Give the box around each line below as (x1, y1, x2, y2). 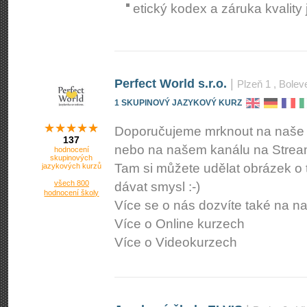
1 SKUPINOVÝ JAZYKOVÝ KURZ (114, 97, 242, 108)
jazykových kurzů (42, 162, 101, 170)
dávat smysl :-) (114, 180, 200, 194)
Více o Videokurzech (114, 235, 237, 249)
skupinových (50, 153, 93, 162)
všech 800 (54, 179, 89, 187)
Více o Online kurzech (114, 217, 245, 231)
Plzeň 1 (237, 78, 271, 90)
